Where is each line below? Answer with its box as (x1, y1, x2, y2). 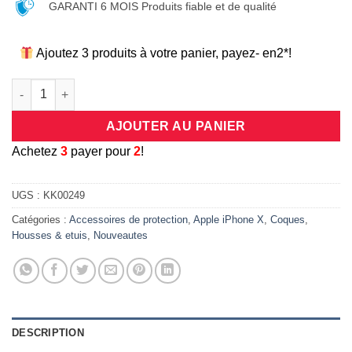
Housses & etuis (12, 229, 87, 242)
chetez (20, 144, 60, 158)
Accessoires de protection (69, 214, 188, 226)
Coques (270, 214, 305, 226)
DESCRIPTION (12, 327, 84, 339)
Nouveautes (93, 229, 148, 242)
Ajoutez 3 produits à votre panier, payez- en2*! (34, 46, 292, 60)
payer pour (68, 144, 134, 158)
